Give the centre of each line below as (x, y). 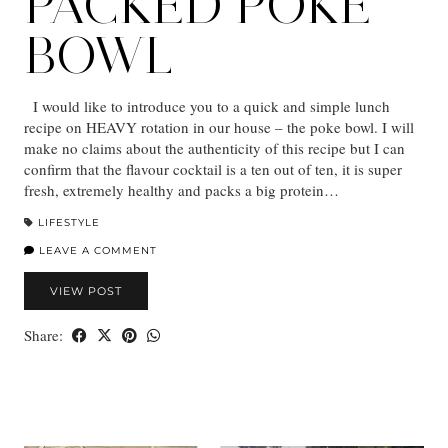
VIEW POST (86, 291)
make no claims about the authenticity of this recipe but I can (214, 148)
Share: (45, 335)
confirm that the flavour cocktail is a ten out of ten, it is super (213, 169)
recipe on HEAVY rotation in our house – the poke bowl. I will (219, 127)
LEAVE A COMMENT (96, 251)
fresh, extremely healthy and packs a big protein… (181, 190)
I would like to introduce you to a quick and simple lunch (207, 106)
